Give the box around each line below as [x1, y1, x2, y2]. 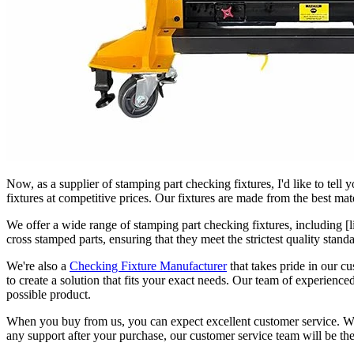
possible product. [6, 287, 91, 301]
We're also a [6, 258, 70, 273]
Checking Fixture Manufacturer [70, 258, 227, 273]
